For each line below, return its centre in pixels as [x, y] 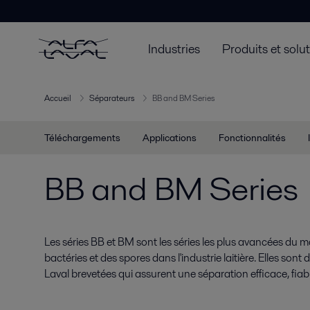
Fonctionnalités [252, 138]
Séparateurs [112, 98]
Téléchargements [82, 138]
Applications [170, 138]
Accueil [58, 98]
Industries [174, 48]
